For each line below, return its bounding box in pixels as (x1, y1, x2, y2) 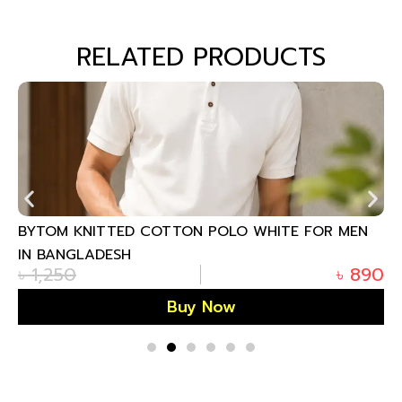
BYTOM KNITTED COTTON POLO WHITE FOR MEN (18, 220, 368, 242)
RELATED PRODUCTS (76, 37, 326, 76)
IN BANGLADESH (18, 243, 131, 266)
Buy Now (166, 293, 236, 319)
